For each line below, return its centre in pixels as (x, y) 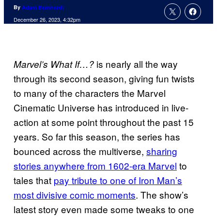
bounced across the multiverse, (80, 151)
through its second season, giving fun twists (104, 78)
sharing (162, 151)
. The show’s (162, 195)
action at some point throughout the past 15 (104, 122)
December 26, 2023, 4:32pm (47, 20)
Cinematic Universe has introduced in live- (101, 108)
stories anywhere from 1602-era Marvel (95, 166)
